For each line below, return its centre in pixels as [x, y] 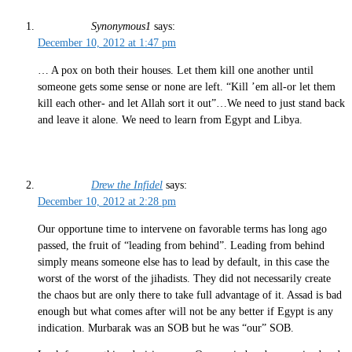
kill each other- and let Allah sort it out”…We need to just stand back [191, 103]
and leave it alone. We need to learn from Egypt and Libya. [170, 119]
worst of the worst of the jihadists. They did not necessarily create [184, 278]
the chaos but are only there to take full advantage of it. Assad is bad [190, 295]
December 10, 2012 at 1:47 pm [107, 43]
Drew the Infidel [127, 185]
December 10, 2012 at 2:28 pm [107, 202]
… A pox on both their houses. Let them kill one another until [176, 70]
